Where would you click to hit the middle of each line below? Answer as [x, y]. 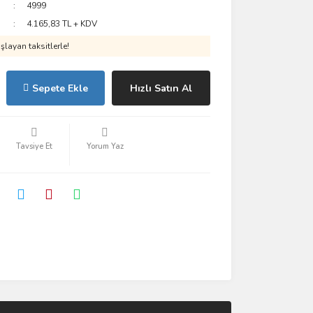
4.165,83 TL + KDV [62, 24]
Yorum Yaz [105, 146]
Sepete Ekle [60, 88]
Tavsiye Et [34, 146]
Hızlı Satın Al [161, 88]
